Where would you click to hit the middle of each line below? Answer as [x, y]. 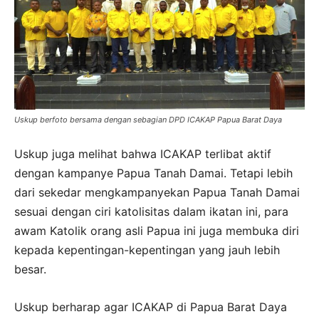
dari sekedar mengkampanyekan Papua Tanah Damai [157, 192]
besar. [32, 269]
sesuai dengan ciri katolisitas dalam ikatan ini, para [151, 211]
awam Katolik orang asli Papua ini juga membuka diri [157, 230]
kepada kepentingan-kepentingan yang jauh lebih [147, 250]
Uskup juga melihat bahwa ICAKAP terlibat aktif [143, 153]
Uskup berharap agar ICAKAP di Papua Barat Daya [151, 307]
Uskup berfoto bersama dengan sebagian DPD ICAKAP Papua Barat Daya [148, 119]
